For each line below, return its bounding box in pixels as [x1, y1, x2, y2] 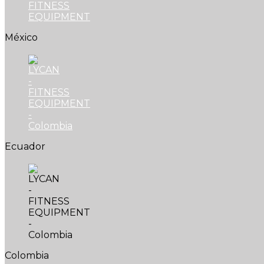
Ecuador [5, 141, 45, 153]
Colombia [5, 250, 49, 262]
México [5, 32, 38, 44]
